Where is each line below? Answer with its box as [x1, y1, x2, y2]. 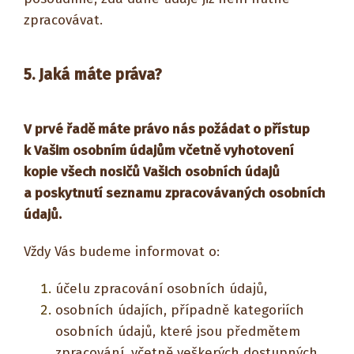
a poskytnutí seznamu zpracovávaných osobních [24, 185, 326, 201]
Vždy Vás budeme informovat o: [24, 243, 220, 260]
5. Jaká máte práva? [24, 65, 162, 84]
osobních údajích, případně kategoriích [55, 302, 304, 318]
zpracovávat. [24, 12, 103, 28]
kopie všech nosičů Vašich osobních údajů [24, 164, 280, 180]
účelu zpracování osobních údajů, [55, 281, 267, 297]
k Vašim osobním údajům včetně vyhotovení [24, 142, 294, 159]
